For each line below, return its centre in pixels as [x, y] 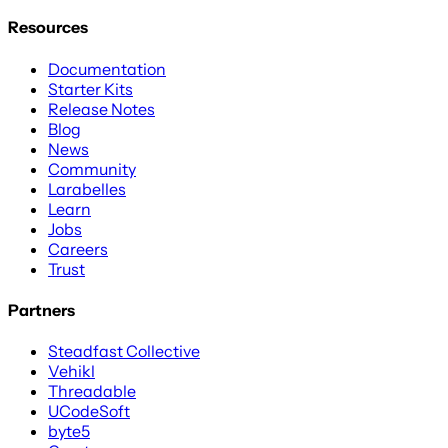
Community [92, 168]
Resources [48, 27]
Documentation [107, 68]
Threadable [92, 391]
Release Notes [101, 108]
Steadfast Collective [124, 351]
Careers [78, 248]
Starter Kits [90, 88]
